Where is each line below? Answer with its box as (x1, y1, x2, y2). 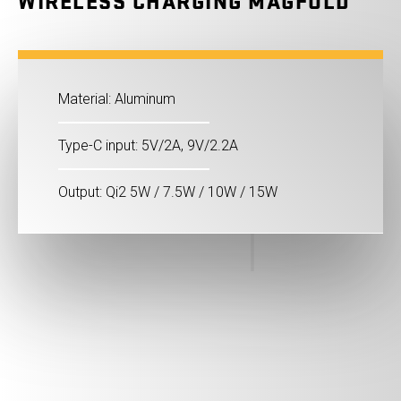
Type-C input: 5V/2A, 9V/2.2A (58, 137, 238, 155)
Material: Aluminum (58, 90, 175, 108)
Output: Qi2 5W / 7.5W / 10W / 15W (58, 183, 277, 201)
